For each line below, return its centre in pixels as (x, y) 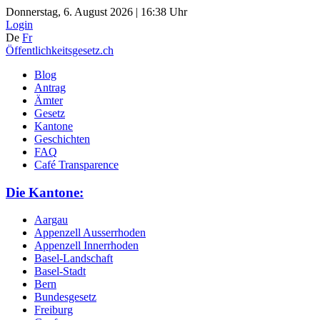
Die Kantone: (45, 192)
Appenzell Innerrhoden (86, 246)
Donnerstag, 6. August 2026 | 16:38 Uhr (96, 12)
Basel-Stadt (60, 271)
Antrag (50, 87)
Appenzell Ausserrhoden (90, 233)
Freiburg (54, 310)
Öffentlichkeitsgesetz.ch (60, 50)
